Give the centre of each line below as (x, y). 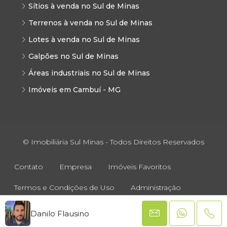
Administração (156, 187)
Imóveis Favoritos (139, 166)
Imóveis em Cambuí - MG (74, 89)
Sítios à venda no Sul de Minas (84, 6)
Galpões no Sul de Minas (73, 56)
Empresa (75, 166)
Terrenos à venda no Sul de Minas (90, 23)
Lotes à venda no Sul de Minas (84, 39)
